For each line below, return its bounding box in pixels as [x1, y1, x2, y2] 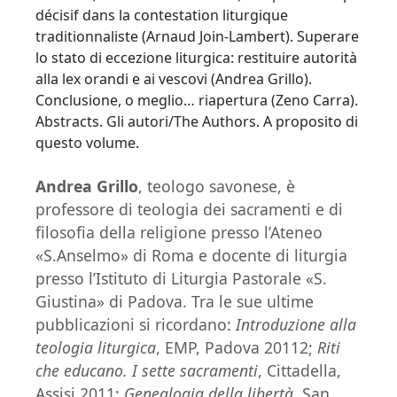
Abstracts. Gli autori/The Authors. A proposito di [35, 112, 358, 132]
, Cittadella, [258, 360, 341, 382]
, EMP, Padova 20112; [156, 337, 317, 359]
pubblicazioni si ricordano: [35, 314, 236, 336]
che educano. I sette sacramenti [35, 360, 258, 382]
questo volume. [35, 133, 139, 153]
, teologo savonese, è [138, 175, 295, 198]
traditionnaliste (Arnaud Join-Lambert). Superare [35, 27, 359, 47]
